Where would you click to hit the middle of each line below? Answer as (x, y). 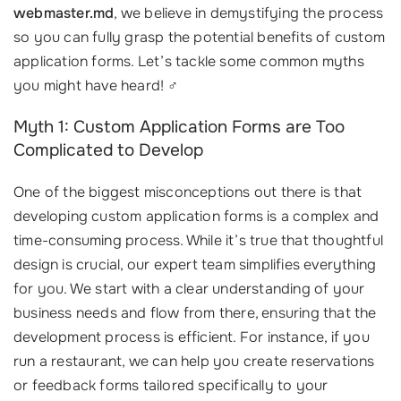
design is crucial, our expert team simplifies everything (195, 264)
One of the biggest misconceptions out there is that (188, 192)
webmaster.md (64, 13)
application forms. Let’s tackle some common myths (189, 61)
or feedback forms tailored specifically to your (171, 385)
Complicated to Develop (108, 150)
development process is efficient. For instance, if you (192, 337)
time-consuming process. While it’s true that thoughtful (199, 240)
